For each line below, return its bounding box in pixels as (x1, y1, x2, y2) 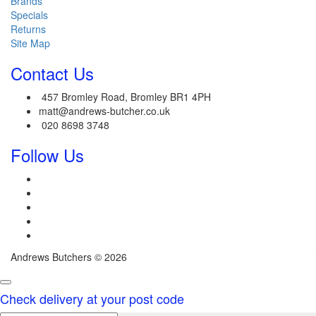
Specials (11, 7, 48, 22)
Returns (11, 21, 46, 36)
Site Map (11, 35, 50, 50)
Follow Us (11, 142, 84, 167)
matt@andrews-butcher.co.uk (39, 103, 170, 118)
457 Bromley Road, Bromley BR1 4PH (39, 89, 211, 104)
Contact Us (11, 60, 94, 85)
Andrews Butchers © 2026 (11, 249, 127, 264)
